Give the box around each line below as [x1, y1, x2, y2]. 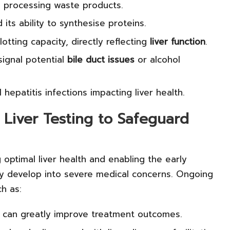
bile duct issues [67, 52, 135, 66]
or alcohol [135, 52, 180, 66]
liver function [150, 34, 205, 48]
